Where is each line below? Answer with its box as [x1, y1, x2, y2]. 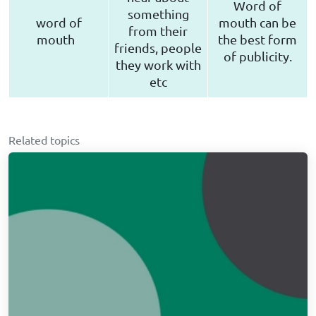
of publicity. [223, 49, 292, 64]
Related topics [8, 133, 80, 147]
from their [128, 23, 188, 39]
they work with [115, 57, 201, 73]
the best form [218, 32, 297, 47]
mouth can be [219, 15, 296, 30]
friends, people [114, 40, 202, 56]
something [127, 6, 189, 22]
